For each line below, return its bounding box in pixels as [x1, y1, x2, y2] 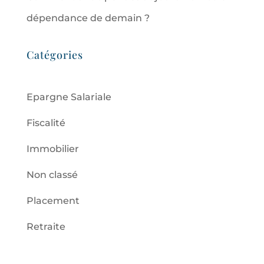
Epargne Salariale [26, 91, 111, 103]
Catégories [26, 47, 83, 62]
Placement [26, 194, 80, 206]
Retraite [26, 220, 65, 232]
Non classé [26, 169, 78, 180]
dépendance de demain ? [26, 12, 150, 24]
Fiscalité [26, 117, 65, 128]
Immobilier [26, 143, 79, 154]
